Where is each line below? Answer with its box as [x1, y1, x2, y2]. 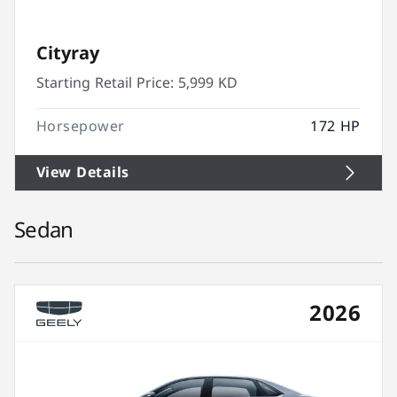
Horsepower [36, 113, 125, 140]
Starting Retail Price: [36, 69, 174, 97]
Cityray [36, 36, 99, 70]
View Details [36, 159, 129, 186]
